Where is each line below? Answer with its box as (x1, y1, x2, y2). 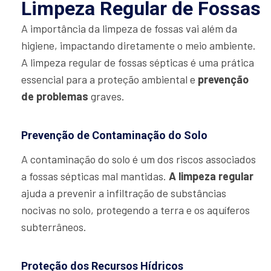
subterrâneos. (21, 220, 87, 234)
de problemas (21, 90, 88, 103)
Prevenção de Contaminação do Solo (21, 129, 207, 142)
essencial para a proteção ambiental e (21, 73, 198, 87)
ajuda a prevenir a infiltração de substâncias (21, 186, 226, 200)
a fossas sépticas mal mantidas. (21, 169, 169, 183)
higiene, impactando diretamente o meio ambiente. (21, 39, 256, 53)
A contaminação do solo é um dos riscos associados (21, 152, 256, 166)
